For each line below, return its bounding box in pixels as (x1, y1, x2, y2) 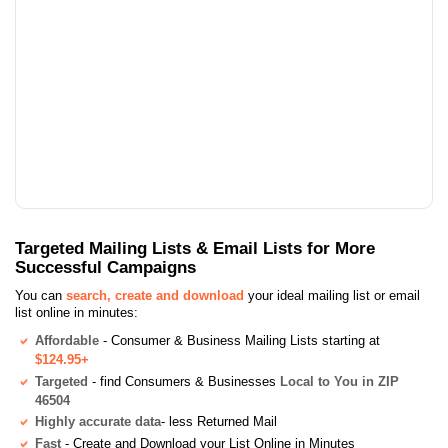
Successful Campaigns (15, 256, 196, 277)
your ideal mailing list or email (244, 287, 420, 303)
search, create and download (66, 287, 244, 303)
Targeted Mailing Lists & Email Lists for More (15, 237, 375, 258)
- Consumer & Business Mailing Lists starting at (99, 332, 380, 348)
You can (15, 287, 66, 303)
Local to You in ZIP (280, 373, 399, 389)
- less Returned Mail (161, 414, 277, 430)
